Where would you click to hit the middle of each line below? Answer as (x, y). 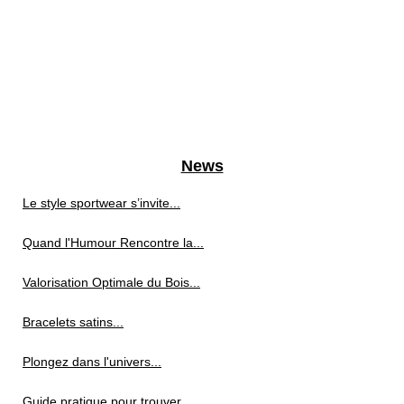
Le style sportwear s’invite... (101, 203)
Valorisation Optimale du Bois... (111, 283)
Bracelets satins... (73, 322)
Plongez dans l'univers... (92, 362)
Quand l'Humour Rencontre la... (113, 243)
